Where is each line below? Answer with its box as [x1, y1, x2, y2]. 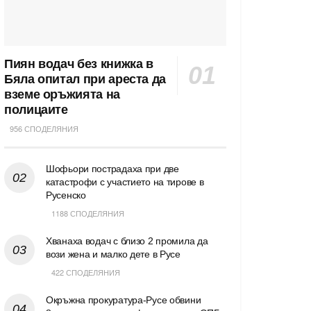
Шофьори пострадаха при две [46, 162, 179, 174]
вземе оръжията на [4, 87, 120, 101]
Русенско [46, 189, 86, 201]
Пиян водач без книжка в [4, 56, 153, 71]
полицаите [4, 102, 68, 117]
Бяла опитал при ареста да [4, 72, 166, 86]
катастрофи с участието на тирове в [46, 176, 204, 187]
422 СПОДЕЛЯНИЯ [49, 266, 120, 278]
